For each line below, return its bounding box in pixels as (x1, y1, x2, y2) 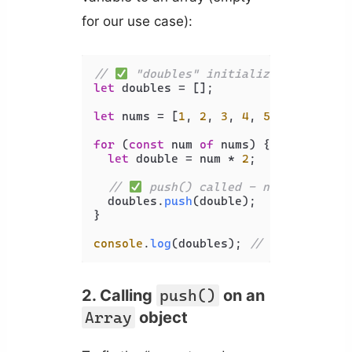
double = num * (128, 152, 242, 167)
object (134, 307, 188, 327)
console (93, 236, 143, 251)
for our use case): (81, 13, 192, 30)
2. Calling (81, 285, 156, 305)
